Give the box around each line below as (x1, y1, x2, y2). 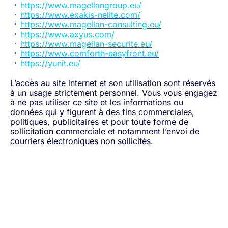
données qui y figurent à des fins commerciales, (10, 107, 194, 117)
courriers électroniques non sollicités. (10, 136, 153, 146)
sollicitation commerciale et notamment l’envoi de (10, 126, 199, 136)
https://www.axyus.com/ (20, 29, 115, 39)
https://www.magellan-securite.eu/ (20, 39, 152, 49)
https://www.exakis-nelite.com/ (20, 10, 140, 20)
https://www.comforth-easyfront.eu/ (20, 48, 159, 59)
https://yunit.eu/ (20, 58, 80, 68)
